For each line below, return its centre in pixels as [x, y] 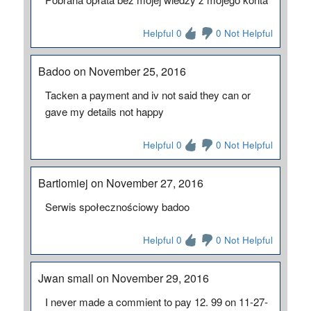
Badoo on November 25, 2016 [112, 71]
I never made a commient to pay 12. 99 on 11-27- [156, 302]
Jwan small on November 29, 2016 [123, 278]
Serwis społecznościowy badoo [117, 207]
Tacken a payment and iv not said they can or [148, 95]
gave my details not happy [104, 111]
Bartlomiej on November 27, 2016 [120, 183]
